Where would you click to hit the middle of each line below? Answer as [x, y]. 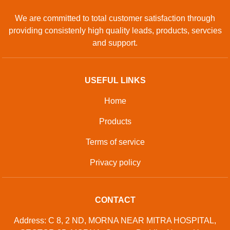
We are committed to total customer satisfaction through [115, 18]
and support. [115, 43]
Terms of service [115, 142]
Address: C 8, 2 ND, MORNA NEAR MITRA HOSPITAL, [115, 221]
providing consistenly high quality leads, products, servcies [115, 31]
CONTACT [115, 200]
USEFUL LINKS [115, 80]
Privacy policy [115, 162]
